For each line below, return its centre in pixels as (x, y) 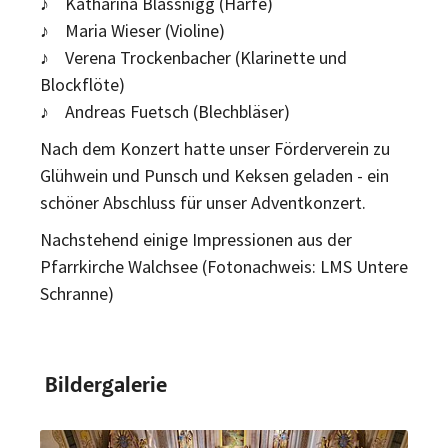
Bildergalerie (106, 387)
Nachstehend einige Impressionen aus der (196, 240)
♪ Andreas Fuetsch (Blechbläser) (165, 112)
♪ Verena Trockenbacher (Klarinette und (193, 58)
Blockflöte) (82, 85)
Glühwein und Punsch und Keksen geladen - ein (214, 176)
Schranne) (77, 294)
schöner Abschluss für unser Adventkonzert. (203, 203)
